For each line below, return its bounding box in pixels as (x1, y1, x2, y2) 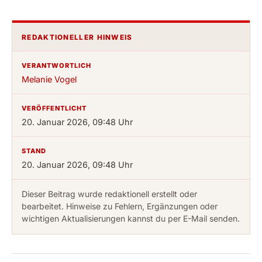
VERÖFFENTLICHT (22, 104, 87, 112)
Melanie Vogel (22, 74, 77, 84)
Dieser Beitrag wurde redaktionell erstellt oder (22, 188, 197, 199)
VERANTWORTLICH (22, 61, 91, 70)
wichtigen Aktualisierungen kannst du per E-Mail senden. (22, 213, 240, 223)
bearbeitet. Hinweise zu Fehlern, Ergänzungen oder (22, 201, 218, 211)
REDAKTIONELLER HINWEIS (22, 33, 133, 42)
